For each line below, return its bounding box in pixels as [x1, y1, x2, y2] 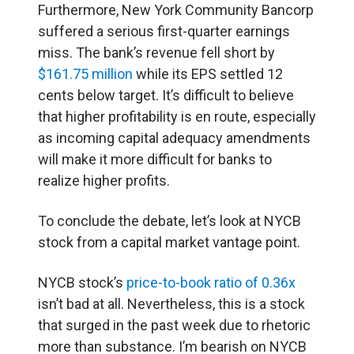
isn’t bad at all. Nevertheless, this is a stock [38, 295, 305, 312]
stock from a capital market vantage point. [38, 233, 300, 250]
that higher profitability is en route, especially [38, 107, 316, 125]
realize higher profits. [38, 171, 170, 189]
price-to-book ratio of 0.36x [126, 273, 296, 291]
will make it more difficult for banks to [38, 150, 272, 168]
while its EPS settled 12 [133, 65, 283, 82]
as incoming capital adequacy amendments [38, 129, 311, 146]
